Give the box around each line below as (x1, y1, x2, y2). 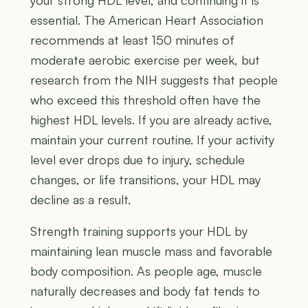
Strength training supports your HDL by (30, 223, 247, 239)
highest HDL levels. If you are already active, (30, 112, 272, 128)
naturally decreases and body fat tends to (30, 283, 260, 299)
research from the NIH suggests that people (30, 72, 278, 88)
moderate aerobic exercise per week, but (30, 52, 260, 68)
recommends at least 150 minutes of (30, 32, 234, 48)
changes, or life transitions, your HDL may (30, 172, 261, 188)
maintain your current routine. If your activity (30, 132, 274, 148)
